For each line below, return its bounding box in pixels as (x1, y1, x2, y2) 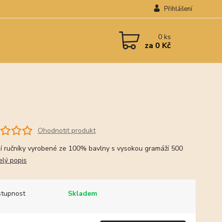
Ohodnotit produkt (37, 125, 96, 135)
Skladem (67, 189, 97, 198)
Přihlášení (164, 4, 192, 13)
